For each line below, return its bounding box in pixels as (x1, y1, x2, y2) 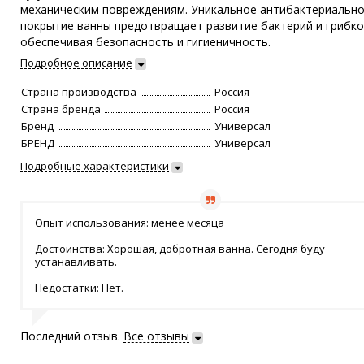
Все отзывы (123, 328, 190, 344)
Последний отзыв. (20, 328, 124, 344)
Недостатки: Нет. (35, 280, 124, 296)
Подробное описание (20, 55, 133, 71)
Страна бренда (21, 102, 102, 117)
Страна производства (21, 84, 137, 100)
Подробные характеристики (20, 158, 170, 174)
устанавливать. (35, 254, 118, 270)
